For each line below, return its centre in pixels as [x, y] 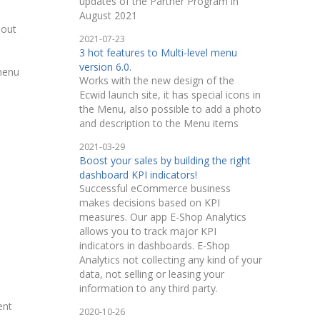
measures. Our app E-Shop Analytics [162, 217]
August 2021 [108, 15]
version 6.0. [105, 67]
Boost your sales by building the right [165, 160]
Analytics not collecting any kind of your [170, 260]
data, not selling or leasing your [151, 274]
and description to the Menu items [159, 123]
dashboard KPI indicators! [138, 175]
